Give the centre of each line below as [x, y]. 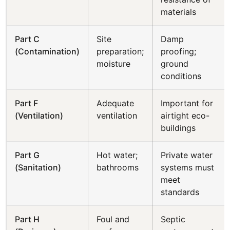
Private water [187, 155]
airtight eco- [185, 116]
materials [179, 12]
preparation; [120, 51]
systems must [188, 167]
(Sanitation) [38, 167]
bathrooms [118, 167]
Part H [27, 219]
